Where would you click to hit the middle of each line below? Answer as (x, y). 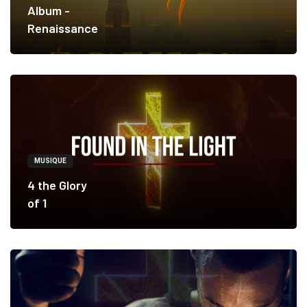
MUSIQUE (50, 161)
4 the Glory (57, 185)
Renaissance (63, 28)
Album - (49, 11)
